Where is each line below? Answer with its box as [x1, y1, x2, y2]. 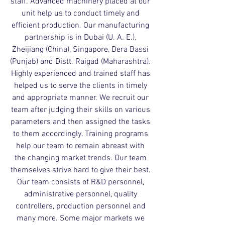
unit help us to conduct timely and [21, 9, 140, 19]
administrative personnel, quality [24, 189, 137, 199]
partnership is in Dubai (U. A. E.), [25, 33, 136, 43]
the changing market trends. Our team [14, 153, 147, 163]
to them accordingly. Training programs [13, 129, 148, 139]
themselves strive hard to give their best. [10, 165, 151, 175]
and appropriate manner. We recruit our [12, 93, 149, 103]
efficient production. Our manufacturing [12, 21, 149, 31]
